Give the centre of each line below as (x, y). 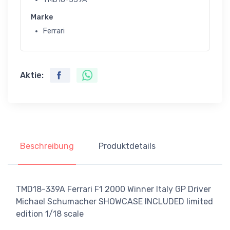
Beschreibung (47, 146)
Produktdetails (127, 146)
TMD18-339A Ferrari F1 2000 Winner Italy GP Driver (113, 189)
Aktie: (32, 75)
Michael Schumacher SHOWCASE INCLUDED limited (114, 202)
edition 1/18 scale (50, 214)
